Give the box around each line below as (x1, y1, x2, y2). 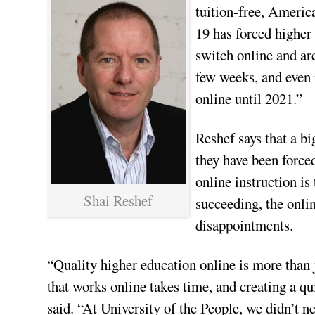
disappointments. (195, 215, 293, 236)
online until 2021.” (195, 89, 302, 109)
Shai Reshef (84, 191, 153, 211)
